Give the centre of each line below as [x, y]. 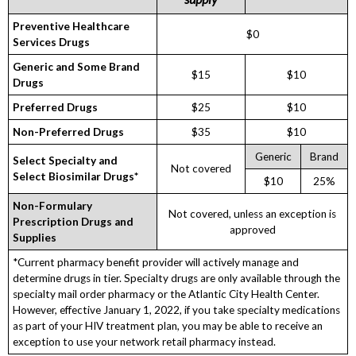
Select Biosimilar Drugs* [76, 177]
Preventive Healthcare [72, 27]
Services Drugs [52, 43]
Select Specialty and [66, 161]
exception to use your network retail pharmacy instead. [145, 342]
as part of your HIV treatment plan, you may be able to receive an [168, 326]
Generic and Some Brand [77, 67]
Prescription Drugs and [74, 222]
